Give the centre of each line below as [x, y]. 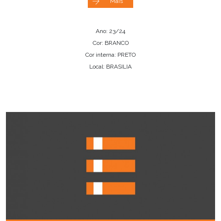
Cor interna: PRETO [110, 55]
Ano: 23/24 [110, 31]
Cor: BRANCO [110, 43]
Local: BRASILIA [110, 66]
